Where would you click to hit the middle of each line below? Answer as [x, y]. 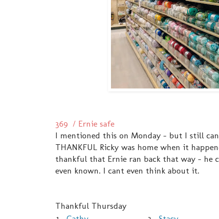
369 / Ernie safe [85, 124]
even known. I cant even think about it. [127, 171]
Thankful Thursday [91, 206]
